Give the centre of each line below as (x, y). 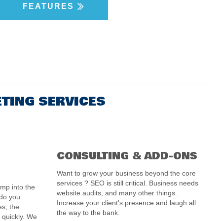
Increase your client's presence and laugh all (126, 203)
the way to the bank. (88, 213)
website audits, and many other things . (118, 193)
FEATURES (48, 6)
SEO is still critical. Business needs (144, 183)
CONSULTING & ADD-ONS (127, 156)
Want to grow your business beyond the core (126, 173)
